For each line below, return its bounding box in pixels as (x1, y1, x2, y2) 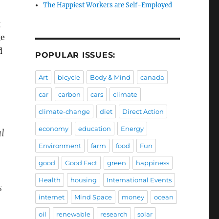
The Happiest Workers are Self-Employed (43, 1, 173, 10)
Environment (38, 142, 81, 150)
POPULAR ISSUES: (35, 50, 116, 60)
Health (38, 176, 61, 184)
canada (140, 73, 164, 82)
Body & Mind (89, 73, 131, 82)
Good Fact (65, 159, 97, 167)
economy (38, 125, 68, 133)
